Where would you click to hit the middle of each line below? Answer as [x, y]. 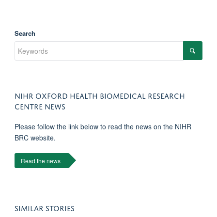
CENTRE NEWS [40, 105]
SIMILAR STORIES [45, 207]
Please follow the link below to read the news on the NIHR [103, 126]
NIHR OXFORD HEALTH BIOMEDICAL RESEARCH [100, 95]
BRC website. [35, 137]
